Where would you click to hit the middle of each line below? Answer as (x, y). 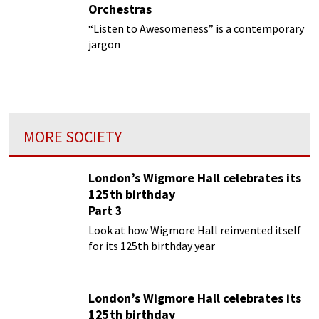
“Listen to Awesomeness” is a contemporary (196, 28)
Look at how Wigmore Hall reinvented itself (195, 230)
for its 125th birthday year (152, 246)
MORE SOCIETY (73, 137)
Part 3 (105, 211)
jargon (104, 44)
